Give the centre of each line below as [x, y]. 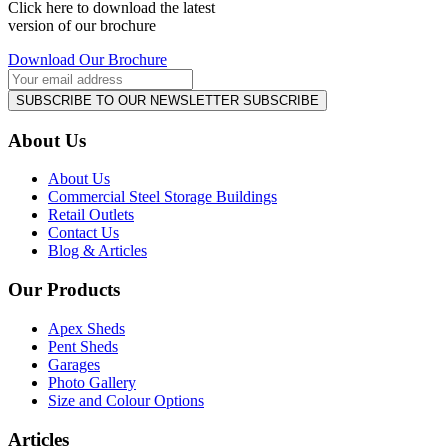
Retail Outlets [91, 215]
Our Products [64, 290]
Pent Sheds [83, 346]
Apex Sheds [86, 328]
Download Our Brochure [87, 60]
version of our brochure [82, 26]
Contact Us [83, 233]
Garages [74, 364]
